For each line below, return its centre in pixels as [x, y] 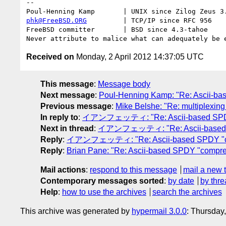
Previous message [76, 106]
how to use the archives [104, 192]
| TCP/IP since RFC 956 [149, 20]
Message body [124, 84]
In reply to [59, 117]
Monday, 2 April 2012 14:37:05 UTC [139, 56]
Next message [68, 95]
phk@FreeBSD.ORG [56, 20]
